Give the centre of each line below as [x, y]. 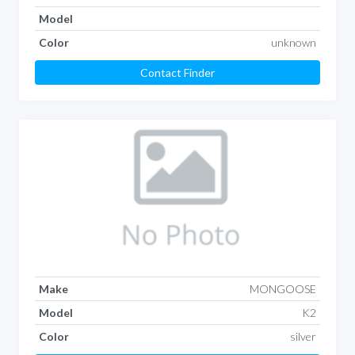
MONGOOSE [283, 288]
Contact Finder [177, 72]
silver [303, 336]
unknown [294, 42]
